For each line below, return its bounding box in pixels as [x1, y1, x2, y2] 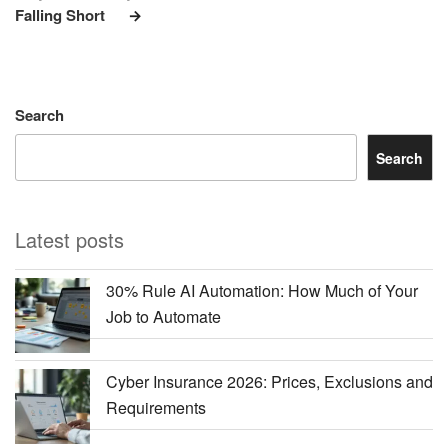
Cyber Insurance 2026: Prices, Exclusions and [106, 370, 433, 394]
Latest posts [15, 225, 124, 255]
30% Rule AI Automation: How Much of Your [106, 279, 418, 303]
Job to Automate [106, 305, 221, 329]
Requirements [106, 396, 206, 420]
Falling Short [15, 3, 105, 26]
